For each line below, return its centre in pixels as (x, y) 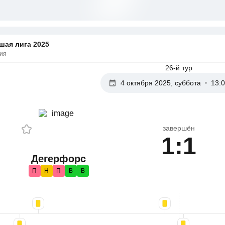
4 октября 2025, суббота (161, 83)
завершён (179, 128)
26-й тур (179, 68)
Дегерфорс (59, 159)
